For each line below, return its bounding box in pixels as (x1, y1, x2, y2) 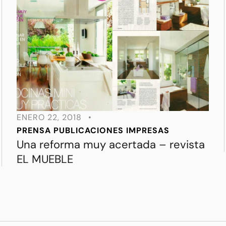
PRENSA (17, 125, 51, 136)
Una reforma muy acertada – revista (17, 137, 205, 152)
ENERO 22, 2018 (17, 112, 82, 123)
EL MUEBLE (17, 152, 73, 167)
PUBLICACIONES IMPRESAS (53, 125, 169, 136)
